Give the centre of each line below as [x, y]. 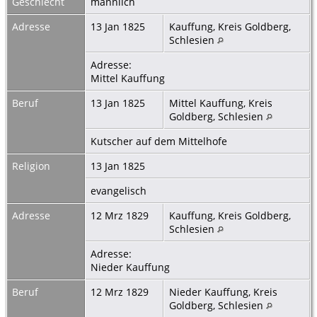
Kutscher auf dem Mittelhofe [160, 141]
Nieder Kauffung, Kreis [223, 292]
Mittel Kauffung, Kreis [221, 103]
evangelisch [120, 190]
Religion [31, 166]
